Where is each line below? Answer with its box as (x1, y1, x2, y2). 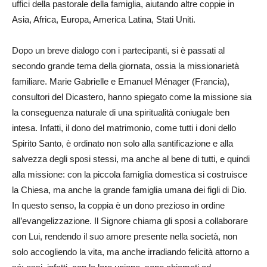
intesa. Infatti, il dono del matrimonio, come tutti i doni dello (12, 123, 236, 133)
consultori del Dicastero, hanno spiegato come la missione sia (12, 92, 252, 103)
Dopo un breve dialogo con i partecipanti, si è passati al (12, 45, 225, 56)
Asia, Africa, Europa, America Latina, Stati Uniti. (12, 14, 195, 25)
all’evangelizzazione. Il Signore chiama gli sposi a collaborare (12, 216, 248, 226)
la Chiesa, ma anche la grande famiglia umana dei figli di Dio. (12, 185, 247, 195)
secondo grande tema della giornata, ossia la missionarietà (12, 61, 239, 72)
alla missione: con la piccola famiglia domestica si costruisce (12, 169, 247, 180)
